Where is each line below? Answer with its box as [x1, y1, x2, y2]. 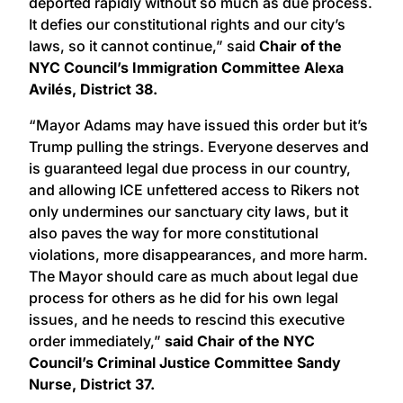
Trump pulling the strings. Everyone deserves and [29, 138, 369, 157]
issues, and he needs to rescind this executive [29, 310, 345, 329]
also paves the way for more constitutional [29, 224, 318, 243]
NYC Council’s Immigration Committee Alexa [29, 58, 344, 77]
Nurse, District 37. [29, 375, 155, 394]
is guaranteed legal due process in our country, [29, 159, 351, 178]
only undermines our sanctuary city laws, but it [29, 202, 348, 221]
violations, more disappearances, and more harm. [29, 246, 368, 264]
